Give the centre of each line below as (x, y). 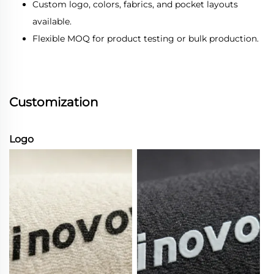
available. (52, 21)
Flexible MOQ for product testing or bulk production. (146, 38)
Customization (54, 102)
